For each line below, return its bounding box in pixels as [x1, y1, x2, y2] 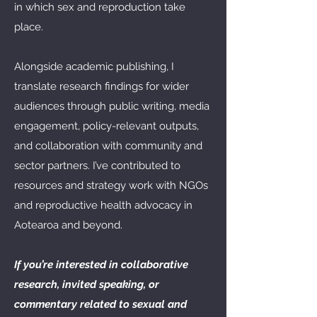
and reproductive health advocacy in [14, 199, 192, 212]
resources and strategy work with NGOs [14, 179, 208, 192]
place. [14, 21, 46, 33]
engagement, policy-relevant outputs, [14, 120, 199, 132]
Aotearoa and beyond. [14, 219, 122, 231]
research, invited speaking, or [14, 278, 159, 291]
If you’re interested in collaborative [14, 258, 188, 271]
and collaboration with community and [14, 139, 202, 152]
